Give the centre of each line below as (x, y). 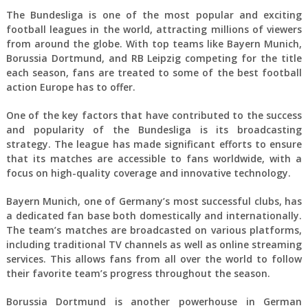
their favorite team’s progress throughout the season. (138, 273)
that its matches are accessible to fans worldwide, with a (154, 158)
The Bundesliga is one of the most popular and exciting (154, 14)
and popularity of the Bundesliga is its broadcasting (154, 129)
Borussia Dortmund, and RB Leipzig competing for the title (154, 58)
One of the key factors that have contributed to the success (154, 115)
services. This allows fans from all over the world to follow (154, 258)
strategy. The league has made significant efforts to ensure (154, 144)
